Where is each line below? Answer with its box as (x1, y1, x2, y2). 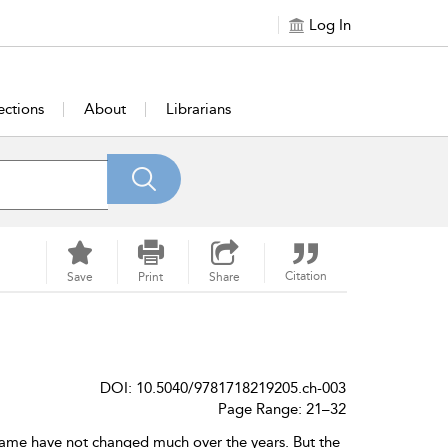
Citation (284, 269, 327, 283)
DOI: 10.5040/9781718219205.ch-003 (99, 379, 346, 397)
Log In (309, 16, 351, 34)
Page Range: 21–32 (217, 400, 346, 418)
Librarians (166, 100, 232, 118)
